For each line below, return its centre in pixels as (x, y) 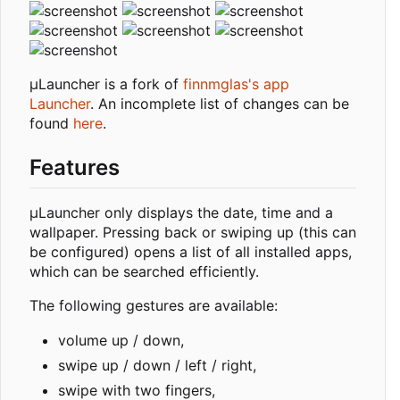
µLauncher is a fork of (106, 83)
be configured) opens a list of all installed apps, (191, 252)
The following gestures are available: (154, 306)
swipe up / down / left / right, (157, 366)
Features (75, 167)
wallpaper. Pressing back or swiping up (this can (193, 233)
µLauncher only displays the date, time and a (181, 213)
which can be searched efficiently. (144, 272)
